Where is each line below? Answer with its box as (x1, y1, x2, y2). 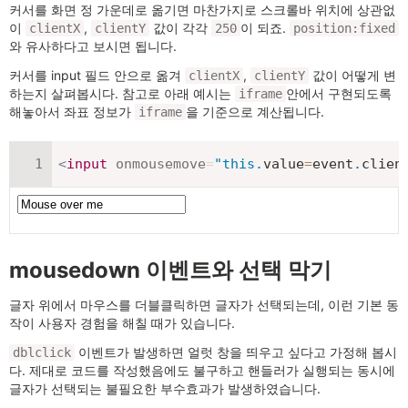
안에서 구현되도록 (286, 86, 392, 102)
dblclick (13, 345, 71, 361)
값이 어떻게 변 (309, 67, 396, 84)
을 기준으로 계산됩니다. (186, 104, 324, 120)
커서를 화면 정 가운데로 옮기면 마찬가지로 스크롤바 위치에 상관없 (9, 2, 395, 18)
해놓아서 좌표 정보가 (9, 104, 135, 120)
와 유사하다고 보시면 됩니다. (9, 38, 177, 55)
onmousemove (116, 156, 206, 173)
